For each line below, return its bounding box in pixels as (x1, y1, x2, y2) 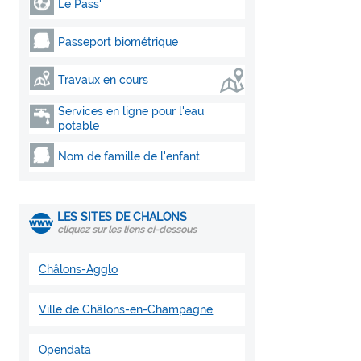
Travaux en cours (58, 73, 149, 86)
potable (58, 119, 100, 132)
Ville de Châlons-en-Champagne (39, 303, 214, 316)
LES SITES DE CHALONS (57, 210, 188, 223)
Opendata (39, 343, 92, 356)
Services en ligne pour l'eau (58, 105, 205, 118)
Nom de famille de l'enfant (58, 150, 201, 163)
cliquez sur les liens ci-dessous (57, 224, 197, 235)
